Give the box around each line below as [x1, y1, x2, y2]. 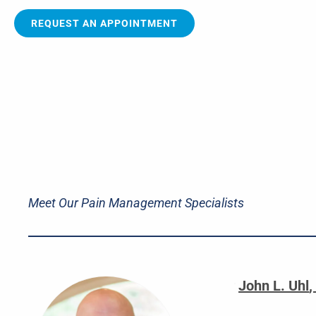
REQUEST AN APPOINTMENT [31, 17, 178, 29]
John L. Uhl [238, 276, 310, 294]
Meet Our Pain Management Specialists [28, 195, 244, 210]
